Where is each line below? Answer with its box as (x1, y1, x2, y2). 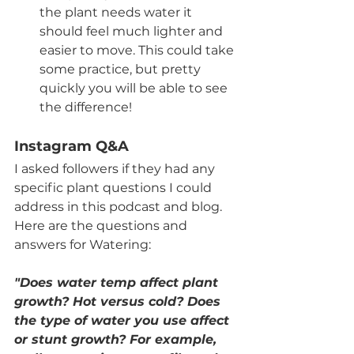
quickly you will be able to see (40, 80, 231, 96)
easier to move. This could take (40, 42, 237, 58)
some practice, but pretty (40, 61, 204, 77)
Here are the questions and (14, 217, 190, 233)
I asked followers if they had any (14, 160, 218, 176)
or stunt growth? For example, (14, 331, 220, 347)
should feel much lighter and (40, 23, 226, 39)
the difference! (40, 99, 135, 115)
